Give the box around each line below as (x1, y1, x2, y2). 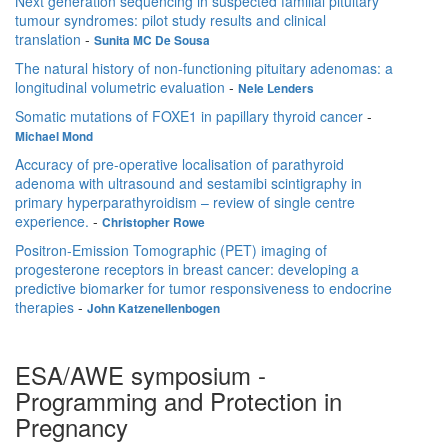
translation (15, 29, 81, 50)
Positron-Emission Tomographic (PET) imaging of (15, 240, 327, 261)
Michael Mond (15, 128, 93, 146)
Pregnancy (15, 409, 128, 445)
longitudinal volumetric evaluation (15, 77, 225, 98)
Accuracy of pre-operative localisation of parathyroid (15, 154, 344, 175)
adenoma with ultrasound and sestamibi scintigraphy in (15, 173, 362, 194)
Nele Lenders (238, 80, 314, 98)
